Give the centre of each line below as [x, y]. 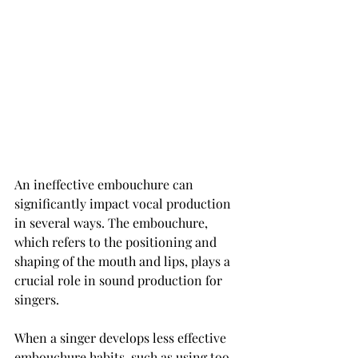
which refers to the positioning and [117, 242]
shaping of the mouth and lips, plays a [124, 261]
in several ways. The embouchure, [113, 223]
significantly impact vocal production [124, 203]
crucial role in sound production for [120, 280]
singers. [37, 299]
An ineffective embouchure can [105, 184]
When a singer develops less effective [122, 338]
